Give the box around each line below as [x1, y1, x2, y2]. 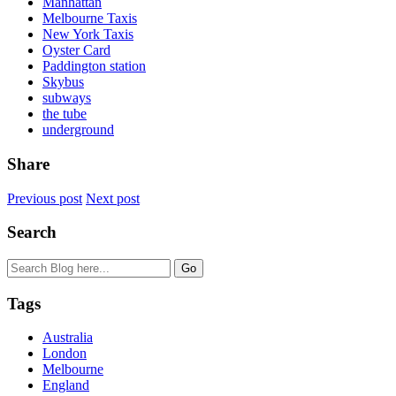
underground [42, 122, 114, 138]
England [42, 377, 89, 393]
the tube [42, 106, 87, 122]
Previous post [7, 190, 82, 206]
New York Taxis [42, 27, 133, 42]
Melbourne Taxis [42, 11, 137, 27]
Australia [42, 330, 93, 346]
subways [42, 90, 91, 106]
